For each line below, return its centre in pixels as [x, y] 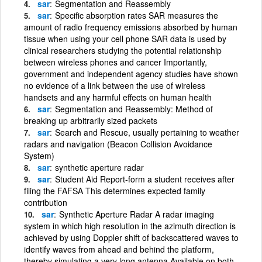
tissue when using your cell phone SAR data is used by [125, 38]
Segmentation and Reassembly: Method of [134, 108]
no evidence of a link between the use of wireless [115, 85]
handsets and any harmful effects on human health [118, 97]
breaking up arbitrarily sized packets [91, 120]
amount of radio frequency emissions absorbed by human [131, 27]
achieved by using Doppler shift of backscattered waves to [131, 237]
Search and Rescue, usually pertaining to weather [147, 132]
